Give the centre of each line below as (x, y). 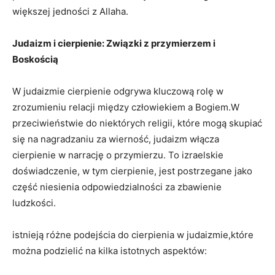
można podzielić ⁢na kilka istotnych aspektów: (110, 250)
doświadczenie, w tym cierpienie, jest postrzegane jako (132, 171)
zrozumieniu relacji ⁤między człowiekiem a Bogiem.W (126, 107)
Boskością (35, 59)
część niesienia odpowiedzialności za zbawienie (117, 187)
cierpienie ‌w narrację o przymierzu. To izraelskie (118, 155)
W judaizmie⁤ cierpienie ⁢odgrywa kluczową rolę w (118, 91)
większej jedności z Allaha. (70, 11)
